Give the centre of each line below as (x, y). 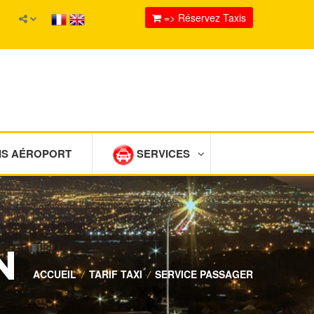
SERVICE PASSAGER (204, 274)
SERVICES (162, 153)
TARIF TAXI (116, 274)
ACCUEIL (55, 274)
